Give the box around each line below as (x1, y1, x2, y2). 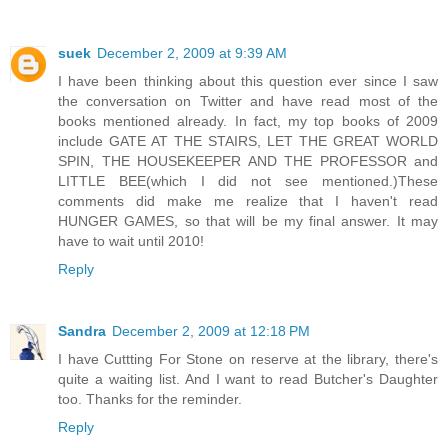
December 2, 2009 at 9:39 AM (97, 44, 287, 61)
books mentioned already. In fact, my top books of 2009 (58, 112, 438, 129)
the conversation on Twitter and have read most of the (58, 92, 438, 109)
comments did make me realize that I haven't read (58, 192, 438, 209)
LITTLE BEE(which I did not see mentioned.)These (58, 172, 438, 189)
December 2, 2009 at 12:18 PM (112, 322, 310, 339)
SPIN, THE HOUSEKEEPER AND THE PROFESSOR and (58, 152, 438, 169)
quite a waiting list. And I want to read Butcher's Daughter (58, 370, 438, 387)
